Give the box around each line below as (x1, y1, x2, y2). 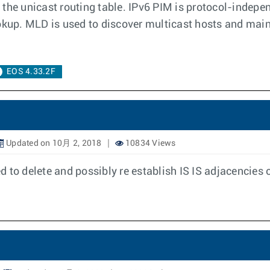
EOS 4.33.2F (7, 67, 55, 76)
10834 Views (123, 139, 176, 148)
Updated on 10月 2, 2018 (4, 139, 102, 148)
